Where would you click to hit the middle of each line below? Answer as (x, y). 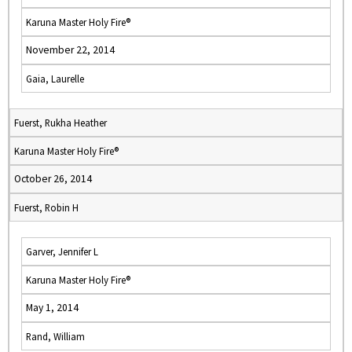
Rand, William (55, 336)
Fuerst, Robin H (46, 207)
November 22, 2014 (70, 50)
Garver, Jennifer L (62, 251)
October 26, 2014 (53, 179)
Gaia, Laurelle (55, 79)
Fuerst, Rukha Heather (60, 123)
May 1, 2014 (52, 308)
